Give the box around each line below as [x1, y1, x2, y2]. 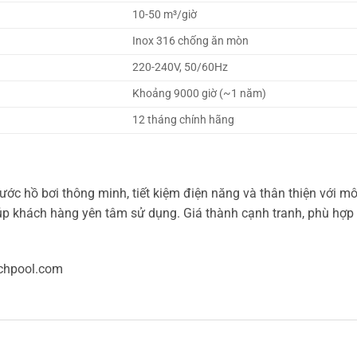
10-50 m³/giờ [132, 7, 198, 22]
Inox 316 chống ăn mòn [132, 33, 249, 48]
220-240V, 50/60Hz [132, 60, 229, 74]
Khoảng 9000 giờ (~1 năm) [132, 86, 267, 100]
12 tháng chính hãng [132, 112, 235, 127]
